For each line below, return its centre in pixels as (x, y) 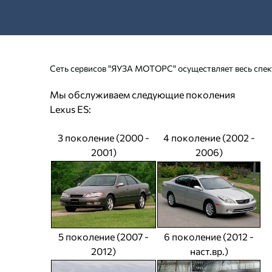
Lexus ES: (70, 109)
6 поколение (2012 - (209, 236)
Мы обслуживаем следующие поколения (142, 94)
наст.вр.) (209, 251)
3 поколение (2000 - (104, 138)
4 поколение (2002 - (209, 138)
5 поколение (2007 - (104, 236)
